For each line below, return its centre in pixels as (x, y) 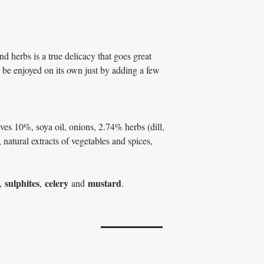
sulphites (22, 183)
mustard (105, 183)
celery (58, 183)
